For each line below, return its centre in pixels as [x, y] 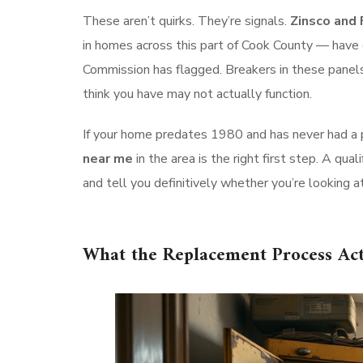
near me [108, 158]
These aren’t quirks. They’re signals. [186, 21]
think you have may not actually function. [197, 94]
